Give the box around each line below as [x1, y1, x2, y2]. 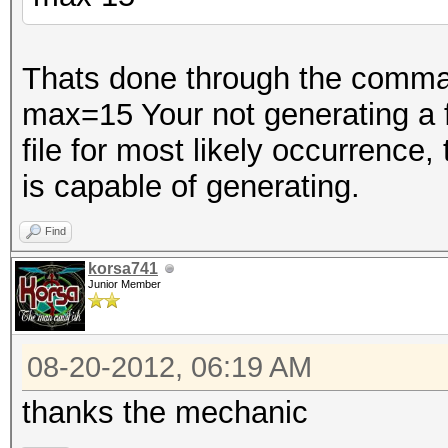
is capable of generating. [22, 169, 360, 204]
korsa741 [88, 260, 158, 277]
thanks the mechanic [22, 395, 308, 430]
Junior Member [88, 278, 161, 290]
